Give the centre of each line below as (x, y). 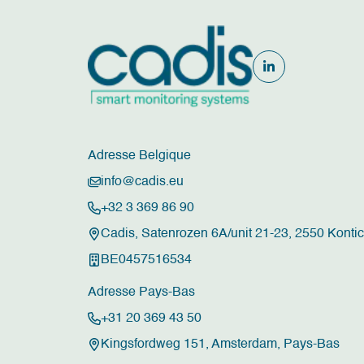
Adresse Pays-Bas (141, 292)
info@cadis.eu (142, 182)
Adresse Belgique (139, 156)
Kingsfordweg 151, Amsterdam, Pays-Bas (220, 344)
